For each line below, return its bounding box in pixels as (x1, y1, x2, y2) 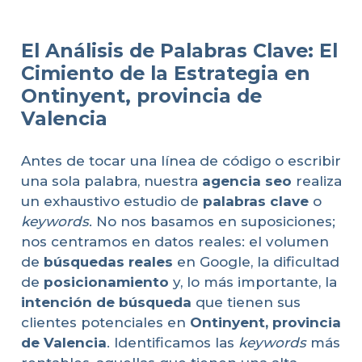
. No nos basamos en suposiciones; (88, 213, 335, 229)
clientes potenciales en (20, 314, 190, 330)
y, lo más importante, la (168, 273, 337, 290)
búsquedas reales (43, 253, 173, 270)
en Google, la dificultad (172, 253, 339, 270)
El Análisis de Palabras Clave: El (20, 39, 338, 63)
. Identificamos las (106, 334, 238, 351)
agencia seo (201, 172, 292, 189)
